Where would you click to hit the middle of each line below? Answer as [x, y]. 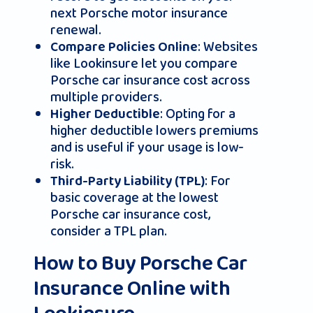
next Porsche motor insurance [139, 14]
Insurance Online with [132, 289]
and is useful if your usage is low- [147, 148]
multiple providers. [106, 97]
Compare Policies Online [124, 48]
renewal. [76, 30]
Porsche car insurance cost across [150, 81]
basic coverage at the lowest [134, 198]
